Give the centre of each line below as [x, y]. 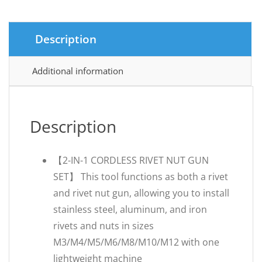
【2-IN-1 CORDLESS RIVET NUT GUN [131, 160]
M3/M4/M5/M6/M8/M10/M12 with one [136, 242]
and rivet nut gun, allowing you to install [141, 193]
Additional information [78, 71]
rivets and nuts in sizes [104, 226]
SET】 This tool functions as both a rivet [141, 177]
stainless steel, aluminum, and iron [130, 209]
